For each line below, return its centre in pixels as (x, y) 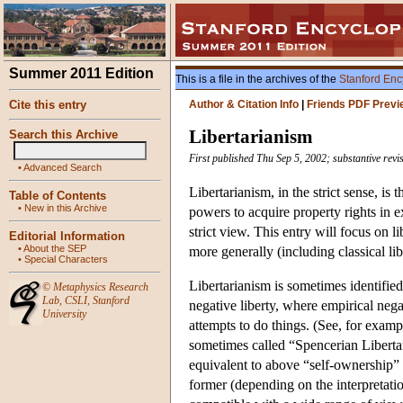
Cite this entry (48, 105)
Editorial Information (67, 236)
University (64, 314)
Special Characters (66, 259)
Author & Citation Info (244, 104)
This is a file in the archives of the (257, 79)
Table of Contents (58, 196)
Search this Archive (63, 134)
